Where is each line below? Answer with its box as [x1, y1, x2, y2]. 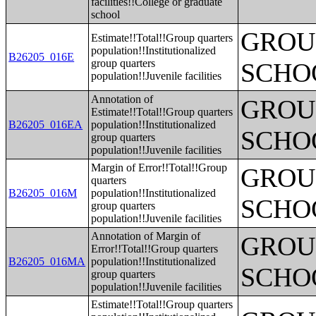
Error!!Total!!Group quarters [91, 243, 219, 255]
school [91, 8, 121, 20]
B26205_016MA [8, 255, 86, 267]
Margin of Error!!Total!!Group [91, 162, 228, 174]
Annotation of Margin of [91, 230, 201, 242]
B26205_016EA [8, 119, 83, 130]
